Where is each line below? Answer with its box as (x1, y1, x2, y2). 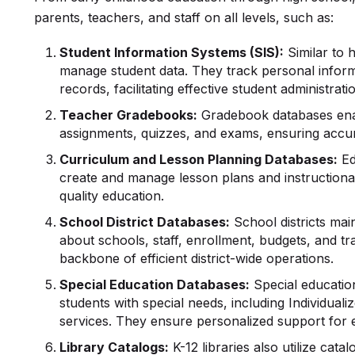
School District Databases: (59, 214, 231, 230)
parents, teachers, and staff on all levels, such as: (34, 10, 334, 25)
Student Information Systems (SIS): (59, 44, 284, 60)
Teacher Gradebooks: (59, 107, 198, 123)
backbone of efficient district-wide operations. (59, 250, 334, 266)
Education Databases (109, 277, 246, 292)
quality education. (59, 188, 165, 204)
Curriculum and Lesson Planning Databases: (59, 151, 338, 167)
